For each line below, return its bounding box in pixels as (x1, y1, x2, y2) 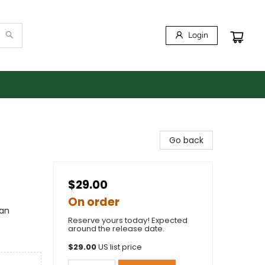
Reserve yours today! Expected (68, 215, 188, 226)
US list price (98, 242, 142, 252)
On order (68, 194, 119, 210)
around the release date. (68, 223, 164, 234)
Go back (169, 134, 203, 146)
